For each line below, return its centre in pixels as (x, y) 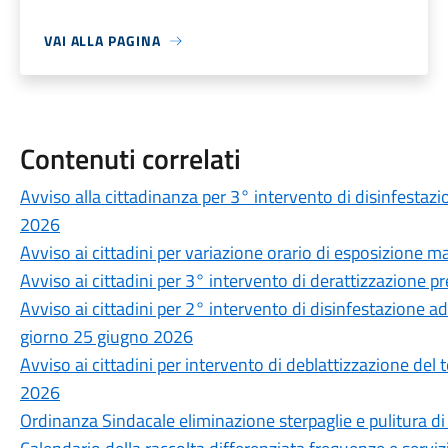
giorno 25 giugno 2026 (106, 336)
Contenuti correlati (130, 158)
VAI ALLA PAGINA (102, 40)
